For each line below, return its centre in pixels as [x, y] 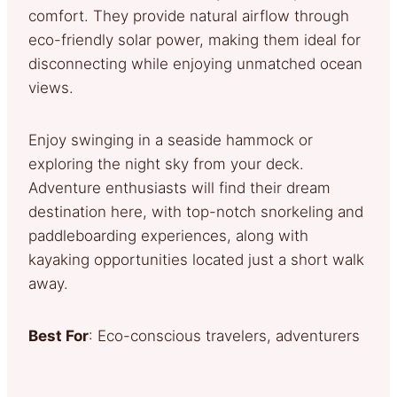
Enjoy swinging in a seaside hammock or [171, 140]
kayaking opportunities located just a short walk [196, 259]
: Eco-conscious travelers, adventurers [224, 335]
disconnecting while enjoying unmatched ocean [195, 63]
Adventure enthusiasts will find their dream [179, 187]
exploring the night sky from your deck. [166, 163]
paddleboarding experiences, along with [168, 235]
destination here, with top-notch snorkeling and [196, 211]
